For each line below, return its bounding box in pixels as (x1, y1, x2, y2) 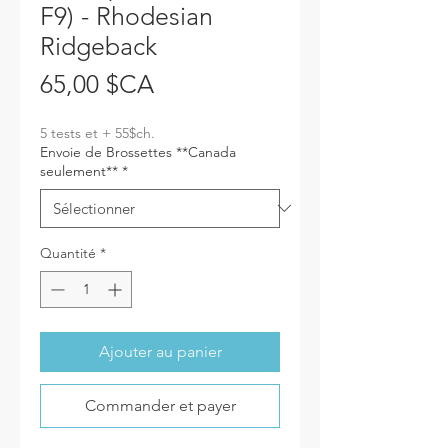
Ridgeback (40, 30, 157, 61)
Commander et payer (84, 395, 236, 415)
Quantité (40, 243, 96, 262)
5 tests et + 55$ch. (40, 123, 155, 142)
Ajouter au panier (98, 341, 222, 361)
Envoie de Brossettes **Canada (40, 142, 236, 161)
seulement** (40, 161, 118, 180)
